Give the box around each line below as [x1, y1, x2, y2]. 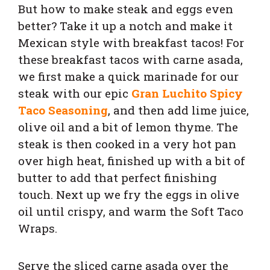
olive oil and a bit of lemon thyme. [18, 119, 216, 135]
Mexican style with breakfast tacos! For [18, 35, 244, 51]
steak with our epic [18, 86, 131, 101]
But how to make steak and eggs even [18, 1, 233, 17]
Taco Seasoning [18, 102, 108, 118]
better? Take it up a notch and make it [18, 18, 233, 34]
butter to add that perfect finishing [18, 170, 217, 186]
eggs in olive [166, 187, 239, 202]
